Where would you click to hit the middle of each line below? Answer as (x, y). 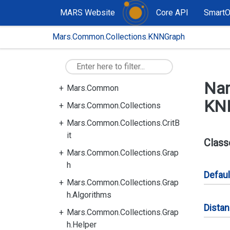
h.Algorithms (89, 195)
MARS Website (88, 13)
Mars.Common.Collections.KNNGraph (119, 37)
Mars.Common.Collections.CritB (123, 123)
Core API (172, 13)
